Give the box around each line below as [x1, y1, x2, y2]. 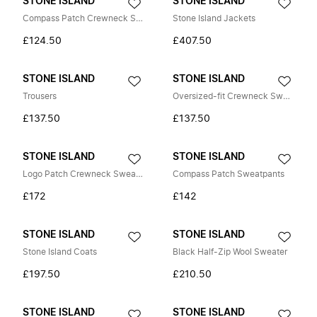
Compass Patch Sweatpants [173, 170, 284, 178]
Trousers [23, 92, 57, 100]
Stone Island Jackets [173, 14, 255, 23]
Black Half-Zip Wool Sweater [173, 248, 287, 256]
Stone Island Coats [23, 248, 97, 256]
